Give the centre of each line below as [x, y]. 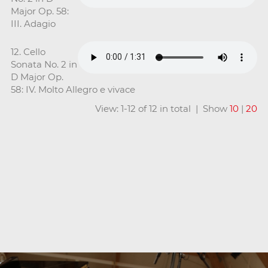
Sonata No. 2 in [44, 64]
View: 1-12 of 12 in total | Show [163, 108]
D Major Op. [37, 77]
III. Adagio [33, 23]
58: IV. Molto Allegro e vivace [73, 89]
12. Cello [28, 51]
